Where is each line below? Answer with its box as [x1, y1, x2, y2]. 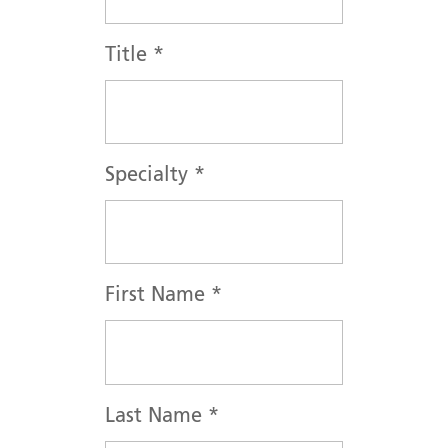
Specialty [105, 166, 194, 187]
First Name [105, 286, 211, 307]
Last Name [105, 406, 208, 427]
